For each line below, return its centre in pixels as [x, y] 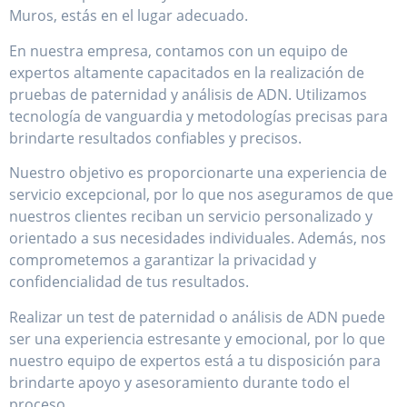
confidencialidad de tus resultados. [129, 282]
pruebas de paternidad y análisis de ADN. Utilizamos [188, 94]
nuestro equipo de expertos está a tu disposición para [195, 360]
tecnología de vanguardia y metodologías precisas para [199, 116]
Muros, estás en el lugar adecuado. [129, 16]
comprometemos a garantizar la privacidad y [163, 260]
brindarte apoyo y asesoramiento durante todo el [179, 382]
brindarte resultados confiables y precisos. [155, 138]
